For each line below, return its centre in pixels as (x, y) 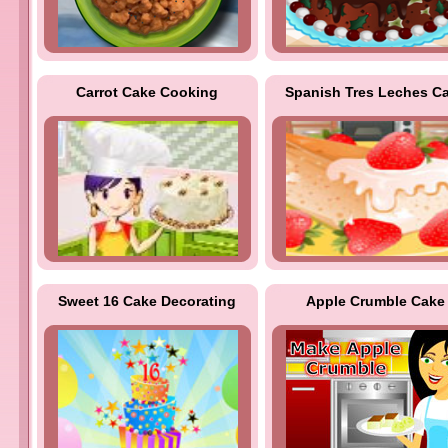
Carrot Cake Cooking (147, 92)
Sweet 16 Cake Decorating (147, 301)
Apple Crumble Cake (375, 301)
